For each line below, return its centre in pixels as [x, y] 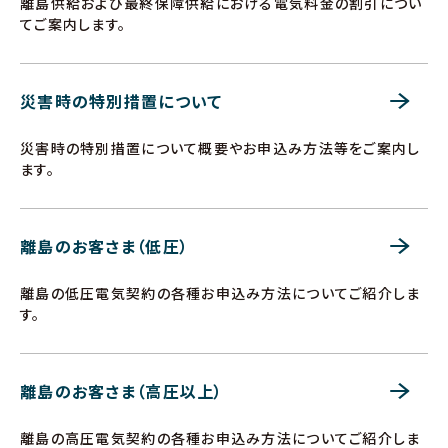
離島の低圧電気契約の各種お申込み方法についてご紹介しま [220, 293]
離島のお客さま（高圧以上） [122, 391]
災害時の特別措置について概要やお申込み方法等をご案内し [220, 148]
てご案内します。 [73, 24]
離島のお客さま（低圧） [105, 246]
